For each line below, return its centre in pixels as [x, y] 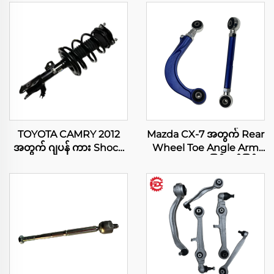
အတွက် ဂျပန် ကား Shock [68, 148]
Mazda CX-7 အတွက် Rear [206, 134]
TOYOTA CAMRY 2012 [68, 134]
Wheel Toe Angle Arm [206, 148]
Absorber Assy [68, 161]
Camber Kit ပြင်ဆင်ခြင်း [206, 161]
